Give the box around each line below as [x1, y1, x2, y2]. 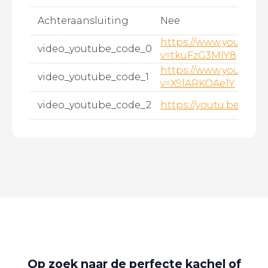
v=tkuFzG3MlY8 [160, 50, 236, 62]
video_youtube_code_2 [37, 99, 151, 111]
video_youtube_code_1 [37, 71, 149, 83]
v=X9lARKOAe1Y [160, 78, 235, 90]
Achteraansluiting [37, 15, 129, 27]
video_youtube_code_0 [37, 43, 152, 55]
